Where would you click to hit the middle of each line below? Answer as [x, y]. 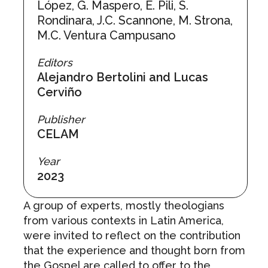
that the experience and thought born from [134, 250]
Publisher [61, 120]
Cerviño [60, 92]
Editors [55, 63]
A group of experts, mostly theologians [124, 205]
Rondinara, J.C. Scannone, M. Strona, [135, 21]
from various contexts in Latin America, [123, 220]
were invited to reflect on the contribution [132, 235]
